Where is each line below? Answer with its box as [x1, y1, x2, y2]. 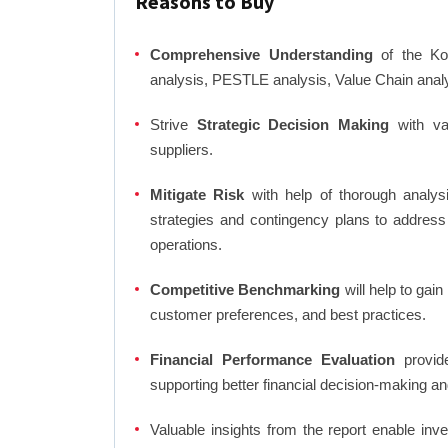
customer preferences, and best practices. [150, 305, 426, 323]
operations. [150, 235, 222, 253]
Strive [150, 115, 197, 133]
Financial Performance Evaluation [150, 350, 395, 368]
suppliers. [150, 140, 213, 158]
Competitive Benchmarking [150, 280, 341, 298]
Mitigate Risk [150, 185, 245, 203]
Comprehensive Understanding [150, 45, 373, 63]
